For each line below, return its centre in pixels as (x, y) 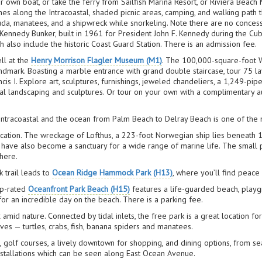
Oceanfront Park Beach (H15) (79, 189)
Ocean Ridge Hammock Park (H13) (113, 173)
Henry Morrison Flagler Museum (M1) (97, 60)
